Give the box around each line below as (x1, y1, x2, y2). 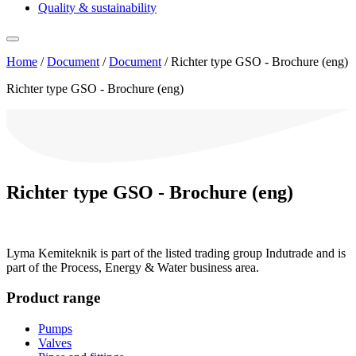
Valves (38, 336, 72, 350)
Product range (6, 289, 100, 307)
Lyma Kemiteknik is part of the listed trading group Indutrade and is (6, 246, 346, 260)
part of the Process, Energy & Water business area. (6, 260, 259, 274)
